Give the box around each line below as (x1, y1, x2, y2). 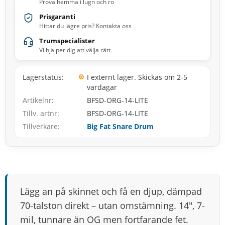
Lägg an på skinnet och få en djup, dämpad (20, 185, 202, 198)
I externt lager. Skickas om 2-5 (87, 72, 187, 82)
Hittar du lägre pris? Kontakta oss (39, 22, 132, 31)
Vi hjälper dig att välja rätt (39, 46, 110, 55)
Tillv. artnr (23, 108, 57, 119)
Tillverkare (23, 122, 58, 132)
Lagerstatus (23, 72, 62, 82)
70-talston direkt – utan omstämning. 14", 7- (20, 199, 205, 212)
